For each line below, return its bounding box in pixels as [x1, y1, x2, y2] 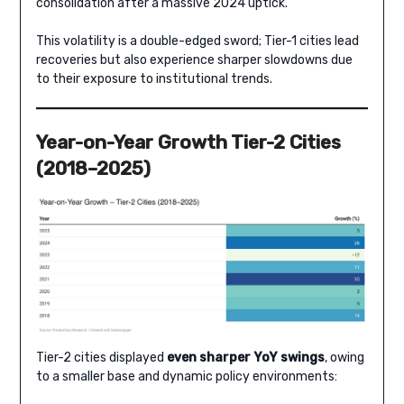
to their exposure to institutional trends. [35, 71, 272, 87]
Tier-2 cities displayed [35, 350, 167, 366]
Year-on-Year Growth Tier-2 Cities [35, 131, 341, 154]
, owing [324, 350, 364, 366]
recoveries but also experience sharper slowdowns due [35, 52, 353, 69]
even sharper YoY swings [166, 350, 325, 366]
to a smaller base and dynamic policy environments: [35, 369, 337, 385]
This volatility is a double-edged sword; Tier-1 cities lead [35, 33, 359, 50]
